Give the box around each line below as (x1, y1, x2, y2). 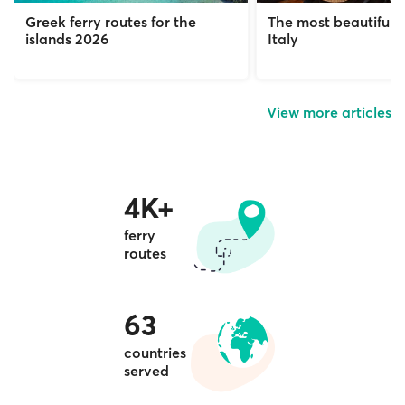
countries (124, 343, 186, 362)
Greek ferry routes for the (25, 12, 196, 31)
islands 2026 (25, 29, 108, 48)
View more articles (267, 102, 391, 121)
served (124, 361, 169, 380)
